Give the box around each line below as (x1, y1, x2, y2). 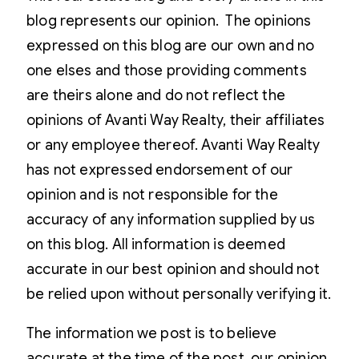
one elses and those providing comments (26, 61, 307, 79)
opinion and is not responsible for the (26, 185, 278, 204)
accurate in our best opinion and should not (26, 260, 320, 278)
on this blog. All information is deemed (26, 235, 286, 253)
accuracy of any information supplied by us (26, 210, 316, 228)
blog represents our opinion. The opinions (26, 11, 312, 30)
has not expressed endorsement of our (26, 160, 293, 179)
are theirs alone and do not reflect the (26, 86, 286, 104)
